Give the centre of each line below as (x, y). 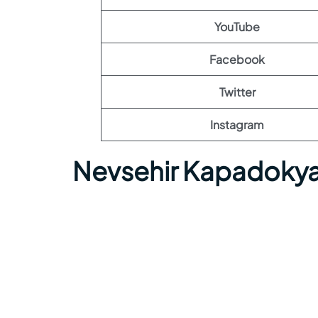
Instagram (237, 125)
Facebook (237, 59)
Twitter (237, 92)
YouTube (237, 27)
